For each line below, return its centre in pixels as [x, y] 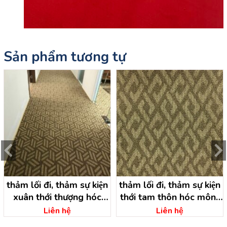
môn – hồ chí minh [57, 209]
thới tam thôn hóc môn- [170, 197]
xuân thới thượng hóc [57, 197]
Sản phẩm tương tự [65, 57]
